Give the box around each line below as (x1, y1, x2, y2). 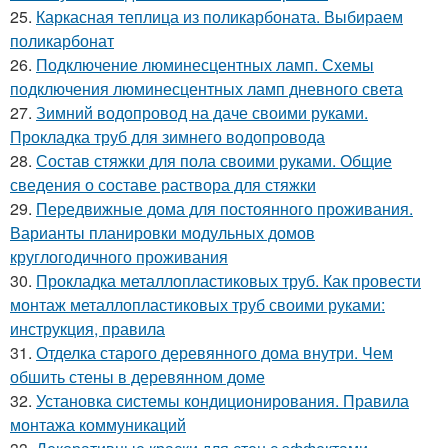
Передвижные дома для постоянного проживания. (36, 196, 413, 220)
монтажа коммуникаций (10, 412, 186, 436)
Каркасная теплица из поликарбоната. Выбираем (36, 4, 403, 28)
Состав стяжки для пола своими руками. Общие (36, 148, 392, 172)
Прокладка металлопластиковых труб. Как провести (36, 268, 421, 292)
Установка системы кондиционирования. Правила (36, 388, 409, 412)
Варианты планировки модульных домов (10, 220, 315, 244)
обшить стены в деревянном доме (10, 364, 265, 388)
